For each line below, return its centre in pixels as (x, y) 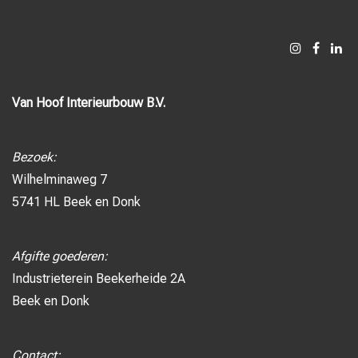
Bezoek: (34, 157)
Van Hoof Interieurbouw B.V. (89, 103)
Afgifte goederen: (60, 257)
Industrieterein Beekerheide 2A (99, 279)
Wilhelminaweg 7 (60, 180)
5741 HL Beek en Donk (76, 202)
